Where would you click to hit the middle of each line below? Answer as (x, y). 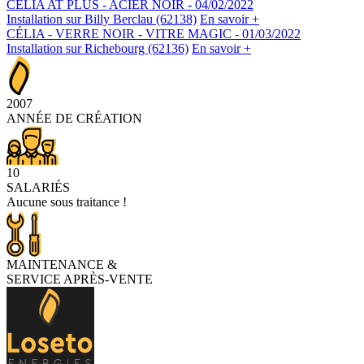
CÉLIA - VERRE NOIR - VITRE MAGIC (121, 34)
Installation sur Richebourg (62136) (97, 49)
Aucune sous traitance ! (67, 202)
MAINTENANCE (57, 265)
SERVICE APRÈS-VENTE (80, 279)
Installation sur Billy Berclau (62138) (102, 19)
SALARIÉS (38, 188)
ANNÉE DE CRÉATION (74, 119)
